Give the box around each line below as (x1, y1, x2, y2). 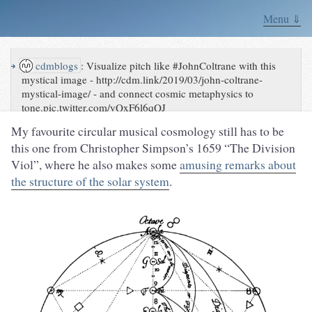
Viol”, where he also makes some (11, 156, 180, 173)
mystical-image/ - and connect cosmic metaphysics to (22, 86, 254, 101)
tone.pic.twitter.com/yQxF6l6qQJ (22, 100, 166, 115)
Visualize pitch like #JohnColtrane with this (86, 58, 276, 73)
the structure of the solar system (11, 173, 169, 190)
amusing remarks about (180, 156, 296, 173)
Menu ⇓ (263, 11, 301, 26)
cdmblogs (33, 58, 79, 73)
